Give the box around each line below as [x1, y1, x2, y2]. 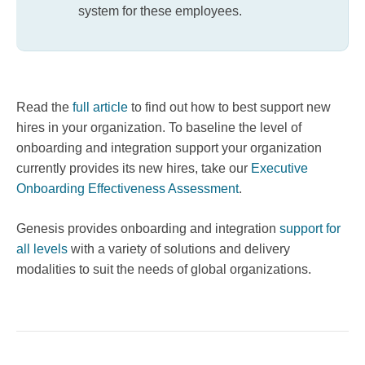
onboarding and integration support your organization [16, 141, 322, 156]
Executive [251, 161, 308, 176]
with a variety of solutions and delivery [68, 242, 290, 257]
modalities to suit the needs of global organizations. [16, 262, 314, 277]
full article [73, 100, 128, 115]
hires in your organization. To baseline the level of [16, 121, 301, 135]
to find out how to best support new [128, 100, 331, 115]
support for [279, 222, 341, 236]
